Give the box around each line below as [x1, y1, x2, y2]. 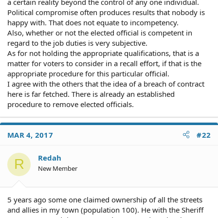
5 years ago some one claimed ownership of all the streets [7, 195, 202, 204]
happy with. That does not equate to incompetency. [7, 17, 179, 27]
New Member [38, 163, 77, 173]
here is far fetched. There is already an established [7, 89, 175, 99]
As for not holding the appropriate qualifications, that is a [7, 48, 199, 58]
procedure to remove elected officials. [7, 99, 134, 109]
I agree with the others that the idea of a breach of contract [7, 78, 204, 89]
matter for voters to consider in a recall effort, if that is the [7, 58, 201, 68]
